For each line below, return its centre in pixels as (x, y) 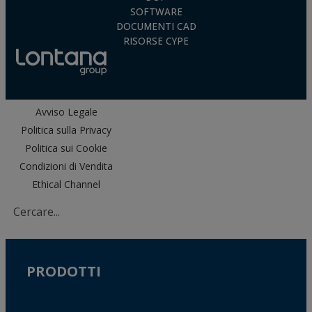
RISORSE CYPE (156, 41)
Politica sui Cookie (66, 148)
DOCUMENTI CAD (156, 27)
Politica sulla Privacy (66, 130)
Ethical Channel (66, 184)
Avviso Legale (66, 111)
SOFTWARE (156, 12)
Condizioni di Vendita (66, 166)
